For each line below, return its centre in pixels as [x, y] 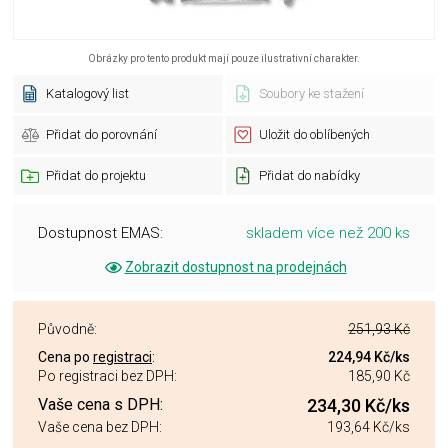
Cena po [65, 357]
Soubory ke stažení [311, 93]
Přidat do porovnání [101, 134]
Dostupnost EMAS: [100, 233]
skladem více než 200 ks [328, 233]
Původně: [67, 329]
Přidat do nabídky [309, 175]
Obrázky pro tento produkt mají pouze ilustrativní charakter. [224, 58]
